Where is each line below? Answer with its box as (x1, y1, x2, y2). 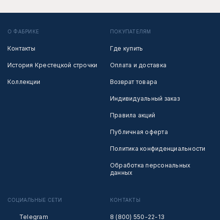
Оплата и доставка (110, 61, 167, 69)
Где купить (110, 45, 143, 53)
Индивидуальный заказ (110, 95, 180, 103)
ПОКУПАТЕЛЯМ (110, 28, 151, 35)
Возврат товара (110, 78, 158, 86)
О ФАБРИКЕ (7, 28, 39, 35)
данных (110, 169, 133, 177)
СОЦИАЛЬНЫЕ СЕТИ (7, 197, 62, 203)
